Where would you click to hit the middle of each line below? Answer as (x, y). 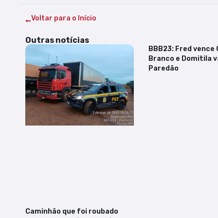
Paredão (163, 69)
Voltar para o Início (64, 18)
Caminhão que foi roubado (72, 212)
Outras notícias (57, 40)
